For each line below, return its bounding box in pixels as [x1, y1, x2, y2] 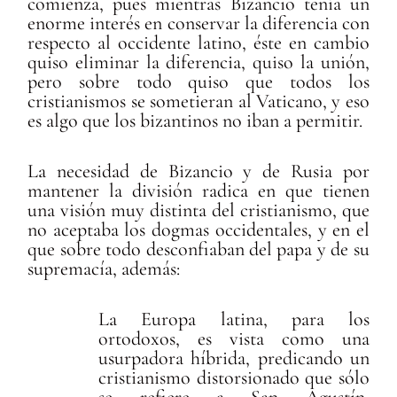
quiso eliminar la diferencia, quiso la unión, [27, 50, 370, 74]
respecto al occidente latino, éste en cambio [27, 30, 370, 54]
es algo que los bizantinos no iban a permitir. [27, 108, 363, 132]
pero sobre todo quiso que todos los [27, 69, 370, 93]
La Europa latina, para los [98, 307, 370, 331]
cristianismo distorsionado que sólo [98, 366, 370, 390]
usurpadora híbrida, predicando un [98, 346, 370, 370]
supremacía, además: [27, 257, 181, 281]
